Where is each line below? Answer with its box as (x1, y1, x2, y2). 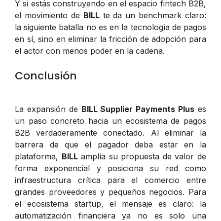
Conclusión (15, 68, 77, 83)
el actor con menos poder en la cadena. (15, 45, 165, 56)
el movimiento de (15, 10, 83, 20)
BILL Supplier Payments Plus (81, 104, 195, 114)
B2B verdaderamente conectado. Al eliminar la (15, 127, 206, 138)
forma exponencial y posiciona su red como (15, 163, 206, 173)
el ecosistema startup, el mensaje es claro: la (15, 198, 206, 209)
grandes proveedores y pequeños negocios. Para (15, 186, 206, 197)
